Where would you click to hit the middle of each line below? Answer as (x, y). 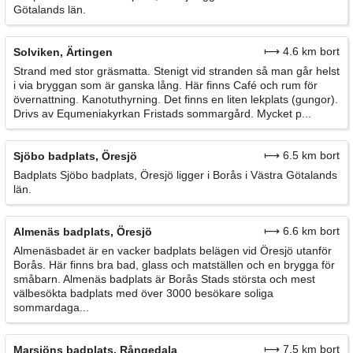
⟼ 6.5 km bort (302, 155)
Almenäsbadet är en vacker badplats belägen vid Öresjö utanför (173, 250)
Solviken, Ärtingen (63, 52)
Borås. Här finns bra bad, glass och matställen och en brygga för (174, 264)
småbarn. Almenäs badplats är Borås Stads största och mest (164, 279)
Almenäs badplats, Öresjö (83, 231)
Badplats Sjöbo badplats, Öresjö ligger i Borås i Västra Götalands (175, 175)
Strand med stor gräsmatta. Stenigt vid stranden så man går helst (176, 71)
